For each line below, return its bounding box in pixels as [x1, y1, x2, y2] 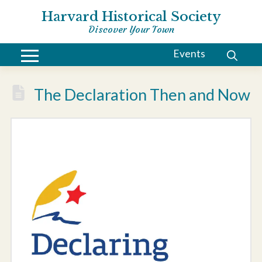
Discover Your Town [88, 23, 174, 35]
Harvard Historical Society [41, 8, 221, 25]
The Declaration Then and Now [34, 85, 251, 105]
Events [173, 47, 205, 60]
